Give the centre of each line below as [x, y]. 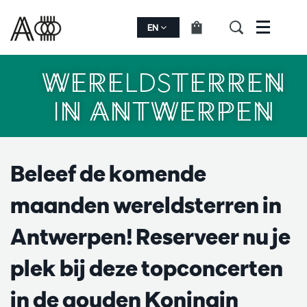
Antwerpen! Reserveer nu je [150, 236]
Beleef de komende [108, 173]
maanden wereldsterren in [146, 205]
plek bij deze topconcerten [147, 268]
